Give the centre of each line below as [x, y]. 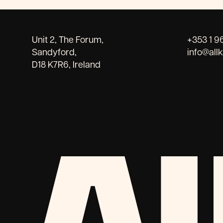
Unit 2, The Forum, [68, 40]
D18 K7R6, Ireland [66, 65]
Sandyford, [57, 53]
